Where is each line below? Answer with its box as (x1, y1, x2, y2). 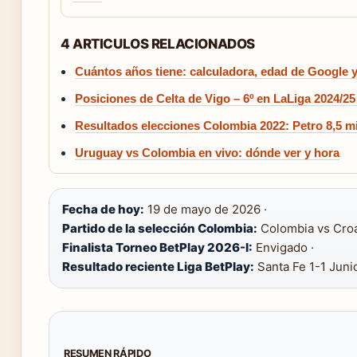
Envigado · (253, 239, 314, 255)
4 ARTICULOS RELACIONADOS (61, 35, 255, 52)
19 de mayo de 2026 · (144, 201, 267, 217)
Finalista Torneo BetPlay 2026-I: (62, 239, 253, 255)
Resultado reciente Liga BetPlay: (62, 258, 254, 274)
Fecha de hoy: (62, 201, 144, 217)
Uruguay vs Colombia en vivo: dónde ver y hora (75, 145, 339, 159)
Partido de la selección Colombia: (62, 220, 257, 236)
